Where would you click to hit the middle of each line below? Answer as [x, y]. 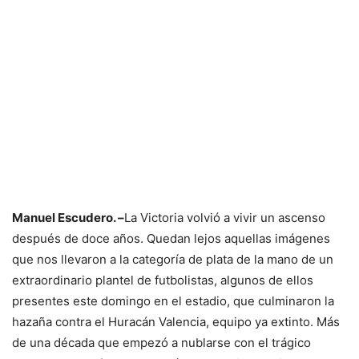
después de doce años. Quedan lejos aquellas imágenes [171, 238]
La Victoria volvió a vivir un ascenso [225, 218]
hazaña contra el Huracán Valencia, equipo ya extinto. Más [176, 322]
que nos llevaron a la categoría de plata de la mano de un [173, 259]
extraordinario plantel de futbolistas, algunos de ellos [163, 280]
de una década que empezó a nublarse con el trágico [161, 343]
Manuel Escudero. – [68, 218]
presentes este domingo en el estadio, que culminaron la [173, 301]
